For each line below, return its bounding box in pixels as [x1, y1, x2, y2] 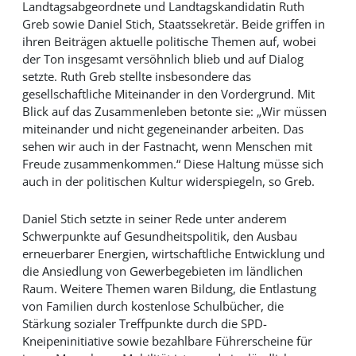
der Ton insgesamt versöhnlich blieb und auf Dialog [21, 50, 304, 67]
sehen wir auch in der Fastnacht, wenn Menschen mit [21, 137, 312, 154]
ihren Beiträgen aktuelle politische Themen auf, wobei [21, 33, 316, 49]
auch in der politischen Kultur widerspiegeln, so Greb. [21, 172, 315, 189]
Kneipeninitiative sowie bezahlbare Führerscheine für [21, 333, 312, 350]
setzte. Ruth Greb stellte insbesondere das [21, 68, 251, 84]
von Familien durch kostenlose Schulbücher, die [21, 298, 284, 315]
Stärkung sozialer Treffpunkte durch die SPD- [21, 315, 267, 332]
